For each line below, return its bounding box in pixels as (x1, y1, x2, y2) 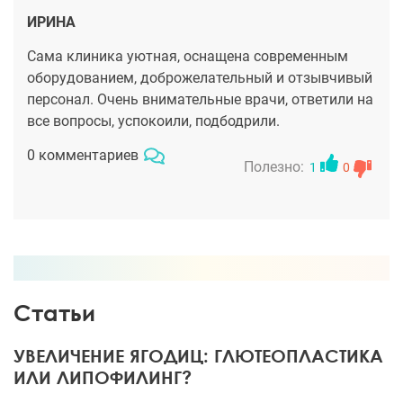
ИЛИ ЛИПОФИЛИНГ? (13, 366, 192, 388)
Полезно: (244, 158, 304, 175)
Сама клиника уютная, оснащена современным (27, 48, 348, 65)
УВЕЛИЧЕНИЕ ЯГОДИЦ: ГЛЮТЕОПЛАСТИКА (13, 345, 383, 366)
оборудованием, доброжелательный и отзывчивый (27, 69, 372, 86)
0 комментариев (27, 147, 139, 164)
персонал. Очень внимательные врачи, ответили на (27, 91, 373, 108)
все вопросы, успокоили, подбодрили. (27, 112, 280, 130)
